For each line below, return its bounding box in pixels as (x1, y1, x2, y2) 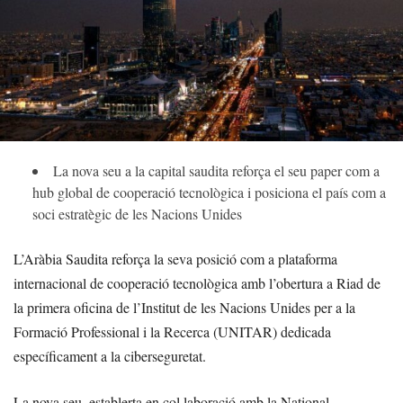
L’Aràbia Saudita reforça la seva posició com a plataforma (13, 249, 337, 269)
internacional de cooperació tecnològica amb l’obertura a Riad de (13, 273, 381, 293)
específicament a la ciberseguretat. (13, 346, 206, 366)
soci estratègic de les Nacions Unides (32, 204, 242, 224)
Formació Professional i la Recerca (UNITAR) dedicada (13, 322, 331, 342)
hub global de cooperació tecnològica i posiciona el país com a (32, 183, 386, 202)
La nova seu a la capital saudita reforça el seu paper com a (53, 161, 380, 181)
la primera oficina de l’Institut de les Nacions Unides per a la (13, 298, 355, 318)
